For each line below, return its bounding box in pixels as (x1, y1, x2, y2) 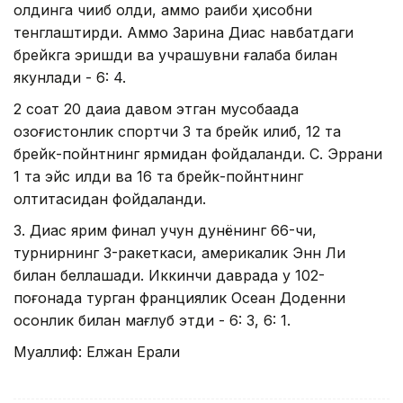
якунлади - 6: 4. (13, 67, 126, 86)
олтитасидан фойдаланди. (13, 189, 206, 208)
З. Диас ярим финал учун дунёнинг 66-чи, (13, 220, 317, 239)
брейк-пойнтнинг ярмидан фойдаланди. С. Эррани (13, 144, 382, 163)
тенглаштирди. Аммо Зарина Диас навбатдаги (13, 22, 354, 41)
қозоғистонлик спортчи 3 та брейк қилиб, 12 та (13, 121, 341, 140)
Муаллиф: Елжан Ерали (13, 342, 180, 361)
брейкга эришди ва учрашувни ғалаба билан (13, 45, 337, 64)
